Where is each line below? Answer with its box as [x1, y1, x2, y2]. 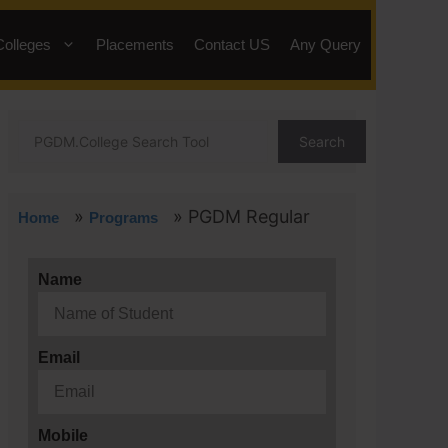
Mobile [38, 427, 88, 444]
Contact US [194, 36, 270, 53]
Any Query [290, 36, 361, 53]
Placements [96, 36, 174, 53]
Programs [89, 209, 158, 226]
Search [299, 133, 345, 150]
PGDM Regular [188, 206, 310, 227]
